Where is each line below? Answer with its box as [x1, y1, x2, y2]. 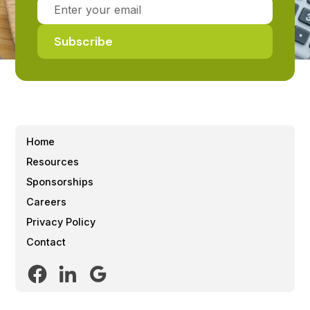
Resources [26, 156, 80, 168]
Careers [26, 196, 67, 208]
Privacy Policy [26, 216, 96, 228]
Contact [26, 236, 66, 248]
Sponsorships [26, 176, 94, 188]
